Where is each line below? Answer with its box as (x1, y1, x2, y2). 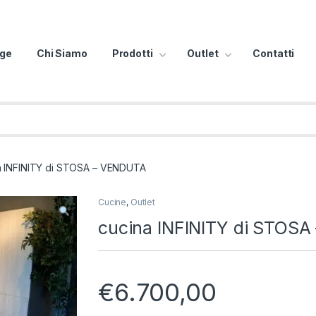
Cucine (98, 196, 127, 207)
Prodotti (111, 47, 153, 59)
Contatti (253, 47, 295, 59)
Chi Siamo (36, 47, 87, 59)
